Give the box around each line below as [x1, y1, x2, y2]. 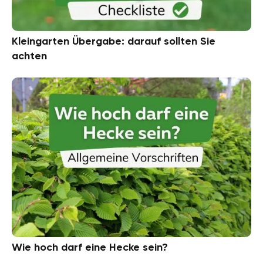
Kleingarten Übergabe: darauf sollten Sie [12, 35, 215, 48]
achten [12, 49, 47, 63]
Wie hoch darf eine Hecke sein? [12, 241, 168, 254]
